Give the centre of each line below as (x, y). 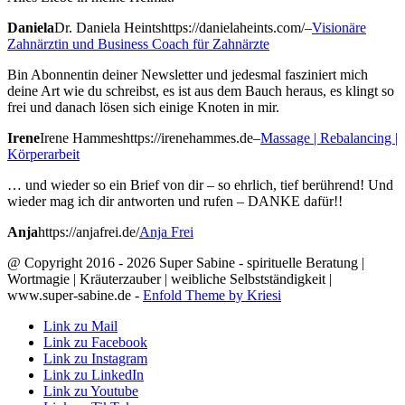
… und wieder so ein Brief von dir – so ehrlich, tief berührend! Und (200, 184)
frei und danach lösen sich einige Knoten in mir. (143, 107)
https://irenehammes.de (188, 137)
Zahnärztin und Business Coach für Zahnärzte (138, 43)
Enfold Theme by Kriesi (212, 295)
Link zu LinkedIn (94, 374)
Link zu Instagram (95, 358)
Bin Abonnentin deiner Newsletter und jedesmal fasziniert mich (188, 74)
